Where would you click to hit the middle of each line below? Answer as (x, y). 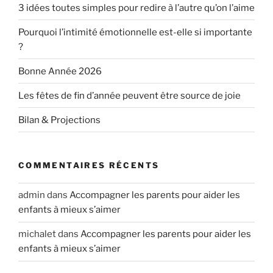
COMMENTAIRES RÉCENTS (89, 165)
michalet (37, 234)
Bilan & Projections (59, 120)
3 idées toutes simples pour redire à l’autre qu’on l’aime (136, 8)
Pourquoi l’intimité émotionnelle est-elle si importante (135, 32)
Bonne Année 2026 (60, 71)
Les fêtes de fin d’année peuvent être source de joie (129, 95)
